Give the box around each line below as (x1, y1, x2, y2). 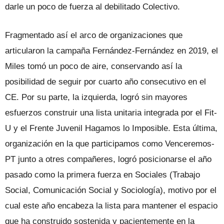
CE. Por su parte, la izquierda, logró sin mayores (5, 92, 187, 102)
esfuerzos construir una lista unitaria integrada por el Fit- (5, 107, 217, 117)
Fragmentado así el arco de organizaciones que (5, 30, 182, 40)
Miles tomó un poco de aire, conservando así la (5, 61, 182, 71)
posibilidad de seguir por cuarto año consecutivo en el (5, 76, 206, 86)
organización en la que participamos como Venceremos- (5, 138, 214, 148)
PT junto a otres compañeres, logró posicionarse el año (5, 154, 211, 164)
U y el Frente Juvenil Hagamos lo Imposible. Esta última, (5, 123, 217, 133)
